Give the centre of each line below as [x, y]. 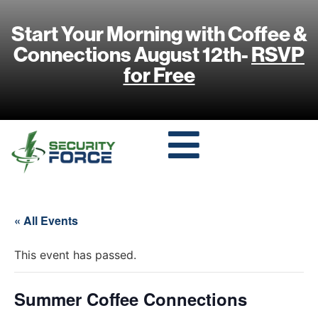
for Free [159, 75]
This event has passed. [75, 254]
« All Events [46, 220]
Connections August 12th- [132, 54]
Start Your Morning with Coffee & [159, 33]
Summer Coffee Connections [131, 298]
